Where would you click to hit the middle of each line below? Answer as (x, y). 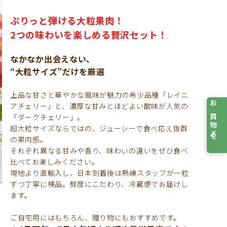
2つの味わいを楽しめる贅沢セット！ (89, 34)
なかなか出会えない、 (52, 59)
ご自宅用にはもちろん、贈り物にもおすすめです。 (96, 217)
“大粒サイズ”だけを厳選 (58, 71)
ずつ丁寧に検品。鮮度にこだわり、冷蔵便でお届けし (99, 184)
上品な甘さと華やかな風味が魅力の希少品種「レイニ (100, 95)
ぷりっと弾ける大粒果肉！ (67, 20)
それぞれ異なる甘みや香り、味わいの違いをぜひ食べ (99, 150)
